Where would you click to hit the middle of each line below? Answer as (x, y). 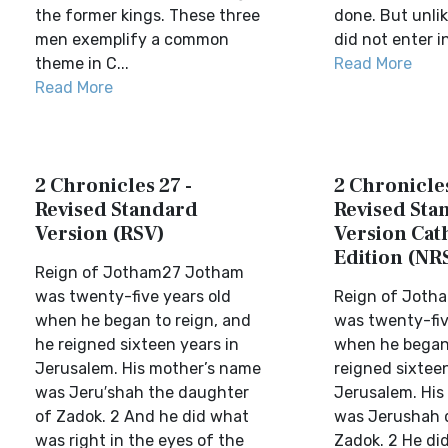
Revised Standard (116, 210)
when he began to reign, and (143, 320)
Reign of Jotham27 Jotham (139, 272)
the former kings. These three (147, 15)
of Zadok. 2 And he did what (142, 416)
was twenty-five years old (133, 296)
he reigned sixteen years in (137, 344)
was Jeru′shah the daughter (142, 392)
